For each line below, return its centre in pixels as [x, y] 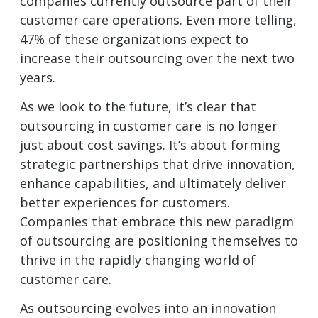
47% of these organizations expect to [134, 39]
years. [38, 77]
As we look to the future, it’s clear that [138, 106]
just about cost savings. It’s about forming [150, 144]
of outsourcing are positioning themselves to [159, 240]
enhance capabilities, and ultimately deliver [153, 183]
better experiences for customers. [125, 202]
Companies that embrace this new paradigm [157, 221]
